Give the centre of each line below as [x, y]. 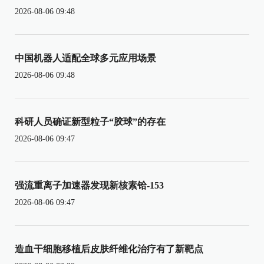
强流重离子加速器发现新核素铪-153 [89, 185]
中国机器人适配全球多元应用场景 [85, 58]
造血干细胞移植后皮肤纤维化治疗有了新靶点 [109, 249]
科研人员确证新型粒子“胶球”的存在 [90, 121]
